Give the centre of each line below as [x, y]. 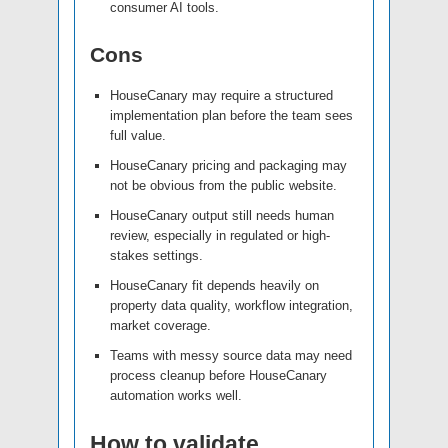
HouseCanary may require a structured [221, 95]
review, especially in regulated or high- [220, 235]
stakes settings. [156, 255]
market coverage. [160, 325]
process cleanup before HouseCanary [218, 375]
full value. [138, 135]
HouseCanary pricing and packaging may [228, 165]
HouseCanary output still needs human [222, 215]
